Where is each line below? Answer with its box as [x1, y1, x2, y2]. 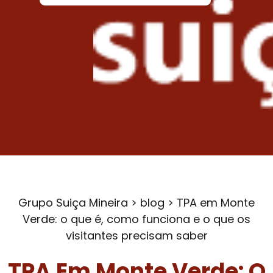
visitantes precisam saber [65, 228, 208, 244]
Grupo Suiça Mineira [18, 195, 128, 211]
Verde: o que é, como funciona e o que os [23, 211, 250, 227]
